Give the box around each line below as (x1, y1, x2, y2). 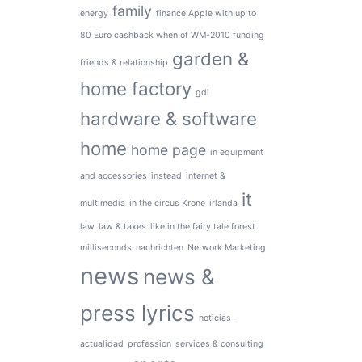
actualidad (79, 338, 124, 349)
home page (130, 141, 206, 158)
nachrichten (135, 242, 183, 253)
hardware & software (79, 107, 257, 129)
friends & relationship (79, 57, 168, 68)
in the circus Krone (128, 197, 205, 208)
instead (150, 170, 182, 181)
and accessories (79, 170, 147, 181)
